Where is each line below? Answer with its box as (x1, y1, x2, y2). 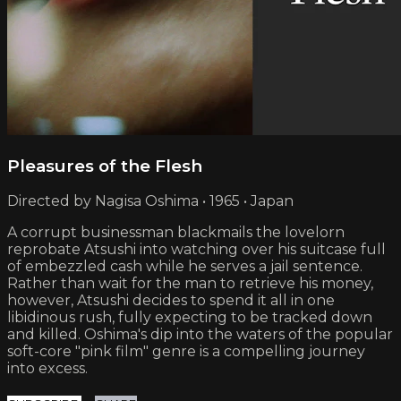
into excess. (7, 360, 88, 378)
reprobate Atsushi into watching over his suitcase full (7, 241, 386, 259)
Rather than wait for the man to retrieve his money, (7, 275, 373, 293)
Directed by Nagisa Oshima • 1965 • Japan (7, 192, 294, 210)
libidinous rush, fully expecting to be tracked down (7, 309, 372, 327)
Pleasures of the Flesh (7, 155, 202, 176)
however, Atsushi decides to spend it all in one (7, 292, 335, 310)
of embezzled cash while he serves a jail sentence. (7, 258, 363, 276)
